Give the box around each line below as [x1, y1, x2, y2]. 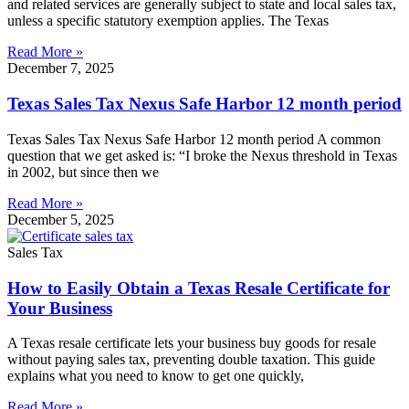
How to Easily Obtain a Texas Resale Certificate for [7, 278, 390, 298]
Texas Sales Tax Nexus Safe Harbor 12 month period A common [7, 131, 381, 147]
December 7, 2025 [7, 60, 114, 77]
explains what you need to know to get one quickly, [7, 368, 304, 384]
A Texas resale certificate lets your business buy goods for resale [7, 335, 376, 351]
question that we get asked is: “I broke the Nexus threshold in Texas [7, 147, 397, 163]
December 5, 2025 [7, 211, 114, 227]
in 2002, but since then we [7, 163, 159, 180]
